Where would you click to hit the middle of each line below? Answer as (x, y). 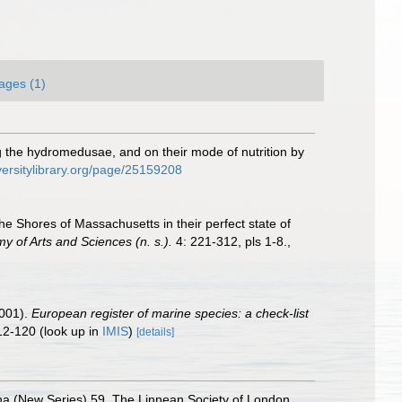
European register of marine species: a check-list (170, 313)
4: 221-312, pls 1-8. (230, 241)
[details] (155, 332)
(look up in (69, 331)
